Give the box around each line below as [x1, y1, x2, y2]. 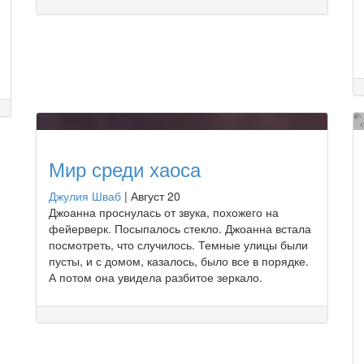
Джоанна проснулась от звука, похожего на [49, 203, 279, 220]
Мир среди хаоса [49, 154, 201, 183]
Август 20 [131, 187, 180, 204]
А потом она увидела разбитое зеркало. [49, 268, 262, 285]
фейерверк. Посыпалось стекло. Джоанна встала [49, 219, 311, 236]
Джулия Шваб [49, 187, 121, 204]
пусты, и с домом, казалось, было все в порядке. [49, 252, 309, 269]
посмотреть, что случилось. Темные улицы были [49, 236, 308, 253]
